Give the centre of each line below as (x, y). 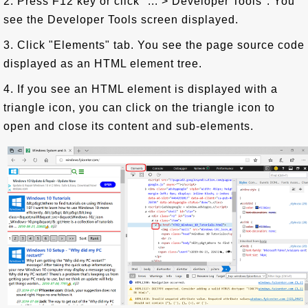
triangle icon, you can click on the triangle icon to (139, 108)
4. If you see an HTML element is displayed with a (141, 89)
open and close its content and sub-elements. (129, 126)
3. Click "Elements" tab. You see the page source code (154, 45)
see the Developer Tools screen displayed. (121, 20)
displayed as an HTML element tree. (103, 64)
